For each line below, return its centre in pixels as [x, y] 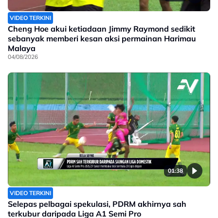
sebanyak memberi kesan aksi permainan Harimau [102, 39]
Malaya [22, 48]
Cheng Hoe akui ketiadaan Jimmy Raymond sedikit [101, 29]
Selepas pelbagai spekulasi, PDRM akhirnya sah [97, 204]
